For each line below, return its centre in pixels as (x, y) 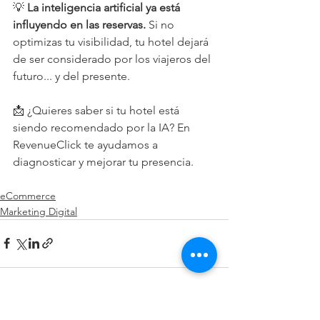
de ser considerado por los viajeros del (113, 59)
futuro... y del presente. (71, 76)
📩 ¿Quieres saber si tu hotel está (97, 110)
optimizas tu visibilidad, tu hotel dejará (112, 41)
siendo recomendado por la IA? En (103, 127)
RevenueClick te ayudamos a (87, 144)
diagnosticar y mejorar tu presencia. (103, 161)
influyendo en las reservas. (81, 24)
